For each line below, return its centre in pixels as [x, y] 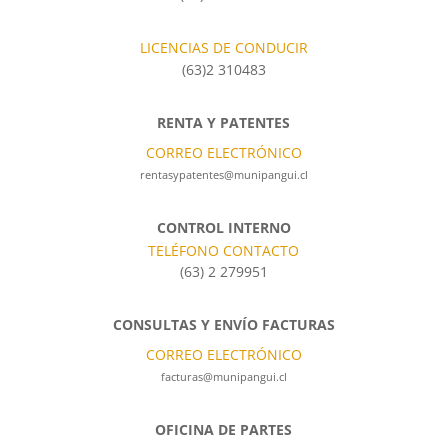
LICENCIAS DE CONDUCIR [223, 47]
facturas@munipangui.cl [223, 376]
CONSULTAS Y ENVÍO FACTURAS [223, 324]
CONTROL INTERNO [223, 227]
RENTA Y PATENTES [224, 122]
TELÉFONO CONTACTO [224, 250]
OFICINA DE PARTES [224, 429]
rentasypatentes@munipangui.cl [223, 174]
